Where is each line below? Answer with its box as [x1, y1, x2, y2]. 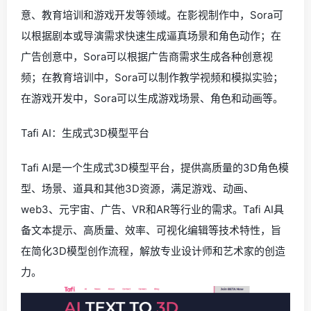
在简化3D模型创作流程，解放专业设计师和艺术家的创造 [21, 244, 285, 258]
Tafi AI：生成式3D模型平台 [21, 126, 149, 140]
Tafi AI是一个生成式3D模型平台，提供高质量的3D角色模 [21, 160, 289, 174]
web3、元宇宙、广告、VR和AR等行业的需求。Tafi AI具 [21, 202, 284, 216]
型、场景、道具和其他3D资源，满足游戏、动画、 [21, 181, 254, 195]
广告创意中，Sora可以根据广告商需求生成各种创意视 [21, 49, 273, 63]
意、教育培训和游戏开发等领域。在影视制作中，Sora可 [21, 8, 283, 22]
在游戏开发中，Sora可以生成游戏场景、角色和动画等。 [21, 91, 283, 105]
